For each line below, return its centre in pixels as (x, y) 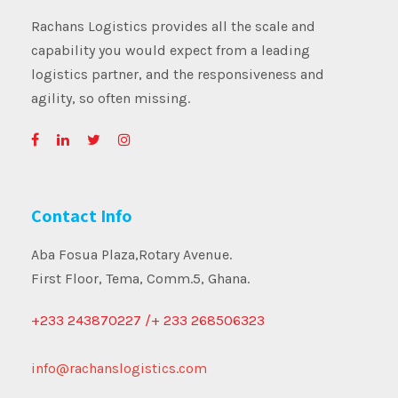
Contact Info (82, 215)
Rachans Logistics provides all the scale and (173, 26)
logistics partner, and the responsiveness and (178, 74)
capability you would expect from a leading (171, 50)
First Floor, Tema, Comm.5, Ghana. (140, 278)
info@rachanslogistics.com (119, 368)
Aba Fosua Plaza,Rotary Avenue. (131, 254)
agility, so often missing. (111, 98)
